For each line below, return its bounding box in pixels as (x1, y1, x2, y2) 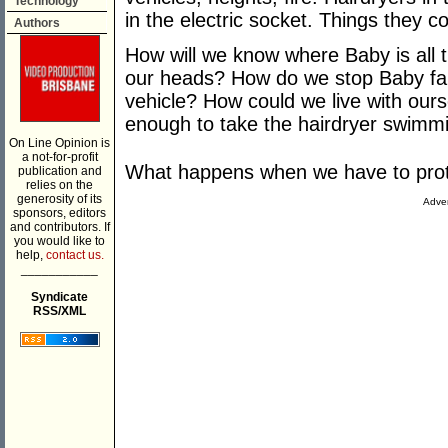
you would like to (14, 234, 105, 248)
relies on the (26, 178, 93, 192)
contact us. (45, 248, 104, 262)
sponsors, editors (13, 206, 106, 220)
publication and (17, 164, 102, 178)
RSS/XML (33, 304, 86, 318)
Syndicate (31, 290, 88, 304)
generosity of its (17, 192, 102, 206)
